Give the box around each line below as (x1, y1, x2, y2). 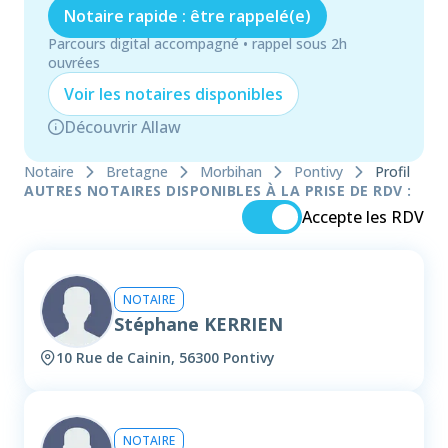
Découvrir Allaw (64, 116, 181, 138)
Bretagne (106, 162, 168, 182)
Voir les (64, 83, 125, 105)
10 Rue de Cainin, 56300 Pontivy (56, 348, 275, 368)
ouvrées (48, 53, 100, 72)
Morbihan (200, 162, 262, 182)
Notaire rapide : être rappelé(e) (64, 5, 311, 27)
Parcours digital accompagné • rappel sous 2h (48, 34, 347, 53)
